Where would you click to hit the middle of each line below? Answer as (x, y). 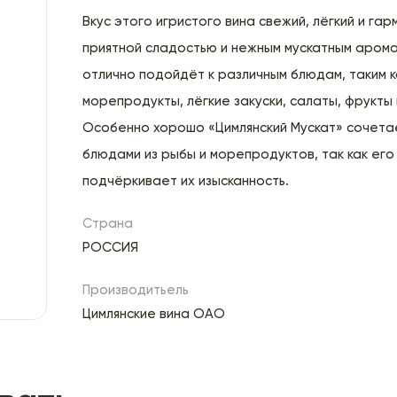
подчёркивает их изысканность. (186, 181)
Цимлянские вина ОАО (154, 314)
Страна (108, 223)
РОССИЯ (111, 247)
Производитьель (136, 290)
